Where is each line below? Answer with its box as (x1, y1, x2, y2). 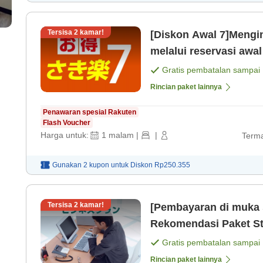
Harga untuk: (41, 130, 89, 140)
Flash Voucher (43, 119, 90, 127)
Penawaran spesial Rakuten (43, 108, 136, 117)
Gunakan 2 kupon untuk (52, 160, 129, 169)
